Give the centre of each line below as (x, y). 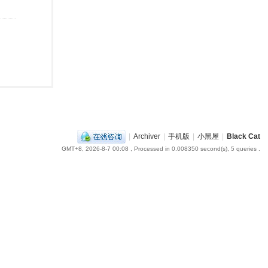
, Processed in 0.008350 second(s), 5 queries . (194, 149)
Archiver (147, 136)
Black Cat (243, 136)
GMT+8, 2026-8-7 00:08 (95, 149)
